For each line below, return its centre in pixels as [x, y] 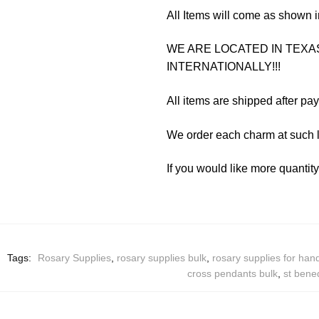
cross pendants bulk [232, 273]
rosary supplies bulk [162, 257]
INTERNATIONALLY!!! [223, 67]
